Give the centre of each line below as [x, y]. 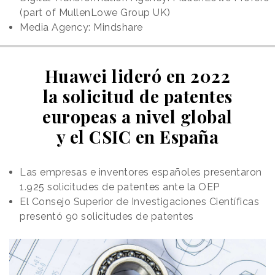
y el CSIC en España [137, 136]
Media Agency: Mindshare [81, 27]
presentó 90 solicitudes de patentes [107, 216]
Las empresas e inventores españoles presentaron [141, 172]
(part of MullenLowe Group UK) [95, 12]
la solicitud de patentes [137, 96]
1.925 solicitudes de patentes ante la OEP [120, 187]
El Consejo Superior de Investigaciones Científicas [139, 201]
